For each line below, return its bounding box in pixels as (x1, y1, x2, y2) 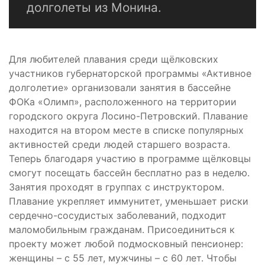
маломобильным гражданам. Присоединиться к (9, 224, 235, 236)
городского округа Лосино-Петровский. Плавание (9, 110, 248, 122)
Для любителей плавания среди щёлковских (9, 53, 218, 66)
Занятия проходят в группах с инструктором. (9, 181, 224, 193)
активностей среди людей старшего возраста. (9, 138, 230, 151)
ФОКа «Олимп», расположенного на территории (9, 96, 237, 108)
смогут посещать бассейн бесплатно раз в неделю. (9, 167, 250, 179)
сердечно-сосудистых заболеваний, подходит (9, 209, 227, 222)
